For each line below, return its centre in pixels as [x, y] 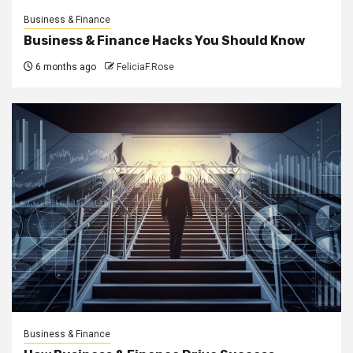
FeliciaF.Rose [145, 67]
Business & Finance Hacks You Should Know [164, 41]
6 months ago [65, 67]
